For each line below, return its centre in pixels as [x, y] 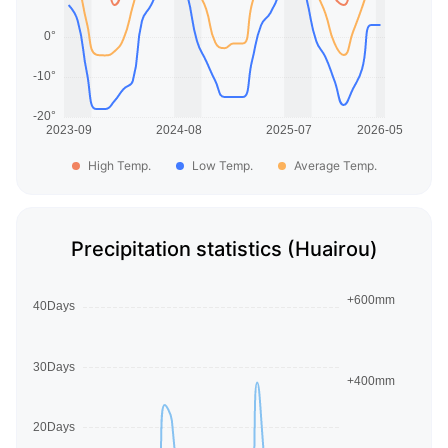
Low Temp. [222, 165]
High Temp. [119, 165]
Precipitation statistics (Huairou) [224, 249]
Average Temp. [335, 165]
